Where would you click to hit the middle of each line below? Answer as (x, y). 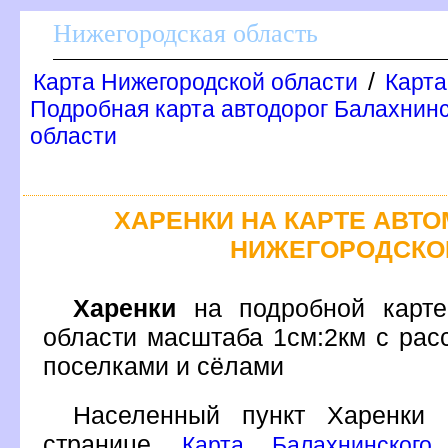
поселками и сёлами (163, 365)
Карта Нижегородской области (195, 82)
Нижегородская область (185, 33)
